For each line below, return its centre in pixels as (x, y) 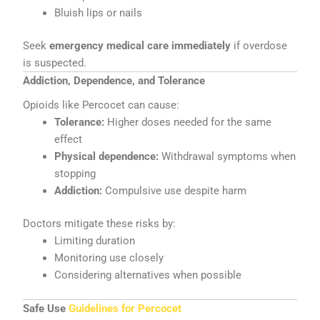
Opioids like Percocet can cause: (101, 105)
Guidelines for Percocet (125, 309)
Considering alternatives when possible (148, 275)
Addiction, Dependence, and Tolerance (114, 81)
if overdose (259, 46)
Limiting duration (95, 241)
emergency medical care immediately (140, 46)
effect (69, 140)
